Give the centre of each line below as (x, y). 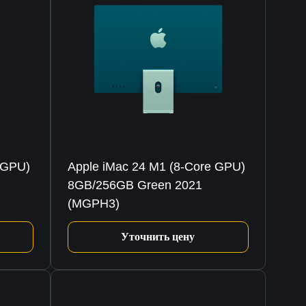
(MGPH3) (93, 204)
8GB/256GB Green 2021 (135, 185)
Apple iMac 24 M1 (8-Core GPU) (156, 167)
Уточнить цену (158, 237)
